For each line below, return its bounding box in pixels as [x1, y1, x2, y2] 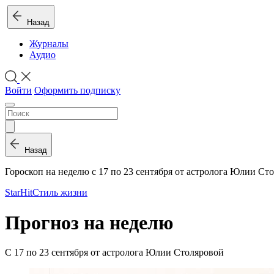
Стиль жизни [32, 187, 87, 198]
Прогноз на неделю [5, 211, 173, 234]
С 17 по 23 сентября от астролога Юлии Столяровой [5, 247, 224, 258]
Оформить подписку [34, 85, 120, 96]
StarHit [5, 187, 32, 198]
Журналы [29, 39, 68, 49]
